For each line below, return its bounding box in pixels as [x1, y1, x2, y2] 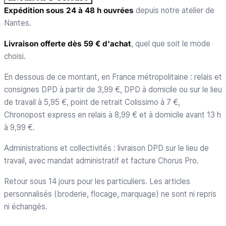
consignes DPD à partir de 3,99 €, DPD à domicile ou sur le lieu [4, 85, 222, 94]
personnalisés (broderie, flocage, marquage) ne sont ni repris [4, 189, 216, 199]
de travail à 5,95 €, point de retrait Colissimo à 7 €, [4, 97, 180, 107]
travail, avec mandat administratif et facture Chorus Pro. [4, 156, 199, 165]
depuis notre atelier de [134, 6, 214, 15]
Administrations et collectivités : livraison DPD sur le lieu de [4, 143, 209, 153]
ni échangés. [4, 202, 47, 211]
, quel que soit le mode [131, 39, 210, 48]
